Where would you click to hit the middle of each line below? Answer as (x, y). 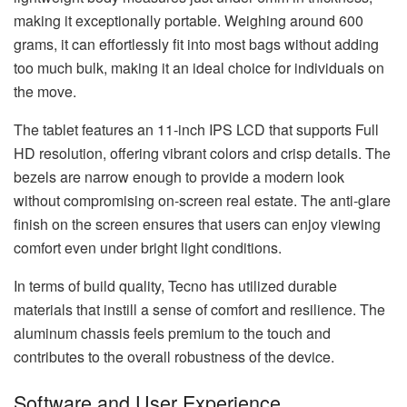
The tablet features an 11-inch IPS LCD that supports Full (196, 130)
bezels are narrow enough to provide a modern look (179, 177)
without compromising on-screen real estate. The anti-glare (202, 201)
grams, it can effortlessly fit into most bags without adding (196, 45)
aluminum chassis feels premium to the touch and (172, 333)
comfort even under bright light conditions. (148, 248)
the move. (45, 92)
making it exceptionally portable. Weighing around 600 (189, 21)
